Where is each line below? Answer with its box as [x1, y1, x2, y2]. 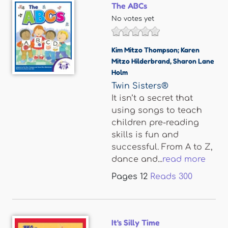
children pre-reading [111, 118, 199, 127]
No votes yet [111, 15, 154, 22]
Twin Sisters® [111, 81, 168, 91]
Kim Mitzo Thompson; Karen [111, 45, 199, 54]
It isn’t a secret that [111, 94, 193, 103]
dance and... [111, 155, 162, 164]
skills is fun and [111, 130, 179, 139]
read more [162, 155, 206, 164]
